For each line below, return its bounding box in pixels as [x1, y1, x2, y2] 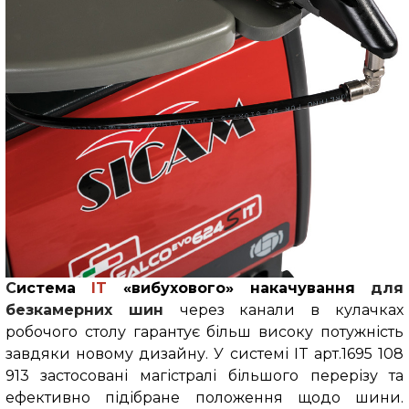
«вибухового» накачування [107, 279, 372, 298]
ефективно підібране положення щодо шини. [5, 389, 404, 407]
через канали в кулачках [179, 301, 404, 320]
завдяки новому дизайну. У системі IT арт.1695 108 [5, 345, 404, 363]
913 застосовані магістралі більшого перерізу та [5, 367, 404, 385]
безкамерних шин [5, 301, 180, 320]
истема [16, 279, 92, 298]
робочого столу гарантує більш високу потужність [5, 323, 404, 341]
